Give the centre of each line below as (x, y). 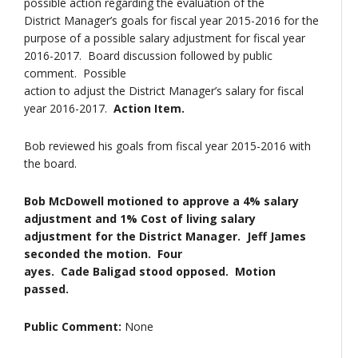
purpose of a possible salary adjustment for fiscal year (165, 38)
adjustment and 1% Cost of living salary (140, 219)
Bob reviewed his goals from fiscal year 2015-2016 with (167, 146)
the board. (50, 163)
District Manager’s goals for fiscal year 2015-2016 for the (171, 20)
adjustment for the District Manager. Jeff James (165, 236)
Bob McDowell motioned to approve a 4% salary (161, 201)
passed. (46, 289)
